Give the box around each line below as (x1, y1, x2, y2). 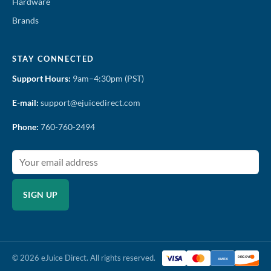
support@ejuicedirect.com (39, 97, 140, 108)
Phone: (12, 122, 39, 132)
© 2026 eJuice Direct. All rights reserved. (12, 253, 155, 263)
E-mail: (12, 97, 39, 108)
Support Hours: (12, 73, 71, 83)
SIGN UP (23, 189, 58, 200)
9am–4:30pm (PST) (71, 73, 144, 83)
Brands (12, 15, 39, 25)
